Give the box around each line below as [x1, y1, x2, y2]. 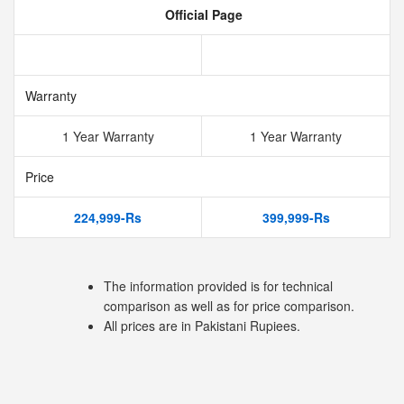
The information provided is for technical [104, 277, 333, 295]
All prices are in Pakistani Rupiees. [104, 317, 300, 335]
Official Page [161, 5, 243, 23]
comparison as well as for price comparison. [104, 297, 354, 315]
